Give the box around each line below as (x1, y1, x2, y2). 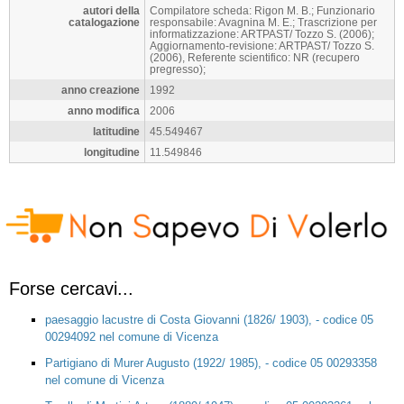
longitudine (84, 146, 140, 159)
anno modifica (68, 105, 140, 117)
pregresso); (150, 63, 206, 76)
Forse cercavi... (9, 278, 133, 298)
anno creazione (61, 84, 140, 96)
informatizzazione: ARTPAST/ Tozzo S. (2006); (150, 28, 374, 41)
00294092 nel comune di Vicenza (45, 329, 218, 344)
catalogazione (69, 16, 140, 29)
